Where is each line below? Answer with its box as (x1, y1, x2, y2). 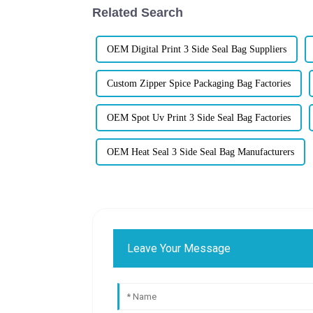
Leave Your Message (127, 241, 231, 255)
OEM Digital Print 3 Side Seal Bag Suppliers (107, 43, 286, 54)
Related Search (92, 5, 183, 20)
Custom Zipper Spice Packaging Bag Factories (107, 78, 291, 89)
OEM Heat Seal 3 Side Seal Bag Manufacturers (107, 146, 294, 157)
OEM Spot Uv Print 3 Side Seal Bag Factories (107, 112, 291, 123)
